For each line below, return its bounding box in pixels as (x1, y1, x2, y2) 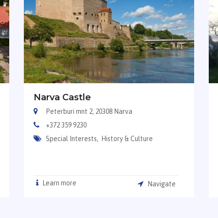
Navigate (146, 180, 176, 188)
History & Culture (101, 135, 153, 143)
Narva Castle (33, 92, 91, 103)
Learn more (40, 179, 76, 187)
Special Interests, (45, 135, 100, 143)
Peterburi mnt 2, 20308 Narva (45, 108, 132, 116)
